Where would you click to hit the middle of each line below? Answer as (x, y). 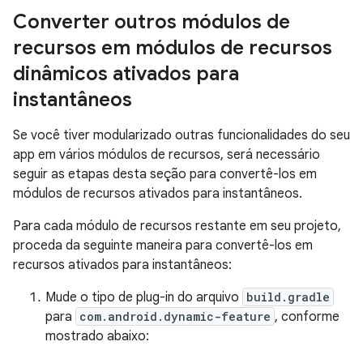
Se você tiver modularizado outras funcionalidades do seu (181, 135)
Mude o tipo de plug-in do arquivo (144, 297)
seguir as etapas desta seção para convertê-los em (165, 174)
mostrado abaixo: (97, 336)
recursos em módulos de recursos (173, 48)
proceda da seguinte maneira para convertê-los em (163, 246)
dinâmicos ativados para (126, 74)
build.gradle (288, 297)
